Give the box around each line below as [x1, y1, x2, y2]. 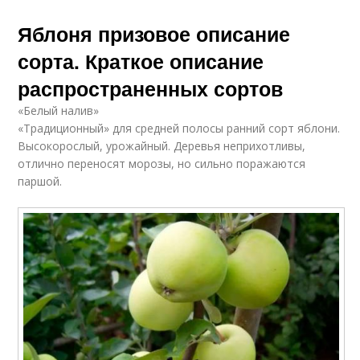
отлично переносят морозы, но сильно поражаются [18, 156, 306, 172]
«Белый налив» [18, 103, 100, 119]
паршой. [18, 174, 63, 190]
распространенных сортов [18, 74, 284, 104]
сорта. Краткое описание [18, 47, 264, 76]
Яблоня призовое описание [18, 19, 291, 49]
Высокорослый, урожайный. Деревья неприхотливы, [18, 138, 306, 154]
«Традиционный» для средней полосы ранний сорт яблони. [18, 121, 341, 137]
